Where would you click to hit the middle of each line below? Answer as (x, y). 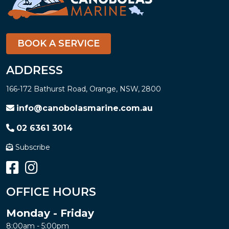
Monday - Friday (50, 213)
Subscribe (33, 147)
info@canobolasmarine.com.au (85, 108)
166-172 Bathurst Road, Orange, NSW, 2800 (84, 89)
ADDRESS (35, 71)
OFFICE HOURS (51, 192)
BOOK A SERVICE (59, 44)
